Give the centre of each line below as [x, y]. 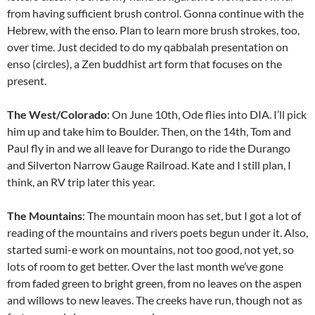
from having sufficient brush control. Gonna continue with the [155, 13]
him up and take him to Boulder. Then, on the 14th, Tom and [149, 131]
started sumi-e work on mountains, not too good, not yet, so [150, 249]
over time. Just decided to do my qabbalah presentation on [148, 46]
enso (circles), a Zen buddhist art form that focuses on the [144, 63]
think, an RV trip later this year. [81, 181]
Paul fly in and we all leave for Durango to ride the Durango [149, 148]
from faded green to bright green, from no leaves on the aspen [154, 283]
